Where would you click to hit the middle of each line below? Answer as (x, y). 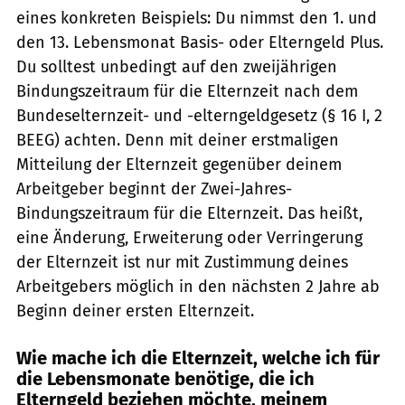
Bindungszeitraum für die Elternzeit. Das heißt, (189, 213)
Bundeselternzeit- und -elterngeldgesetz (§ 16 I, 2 (199, 115)
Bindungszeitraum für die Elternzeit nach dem (187, 91)
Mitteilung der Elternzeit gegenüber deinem (179, 164)
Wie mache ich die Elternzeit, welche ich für (198, 358)
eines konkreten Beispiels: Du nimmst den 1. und (197, 18)
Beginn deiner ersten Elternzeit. (135, 311)
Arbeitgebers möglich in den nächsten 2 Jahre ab (198, 286)
